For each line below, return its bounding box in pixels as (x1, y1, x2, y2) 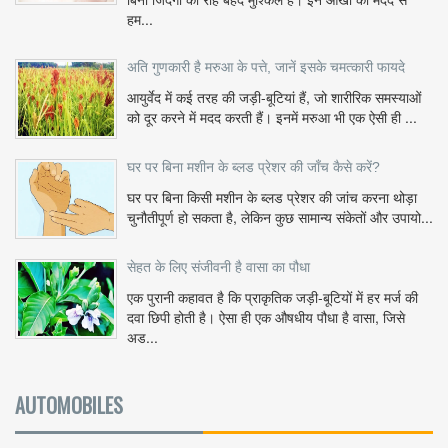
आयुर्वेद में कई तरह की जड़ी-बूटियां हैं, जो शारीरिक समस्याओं (127, 87, 421, 108)
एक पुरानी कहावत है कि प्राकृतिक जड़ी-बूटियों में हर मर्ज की (127, 287, 418, 308)
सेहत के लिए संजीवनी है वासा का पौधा (127, 259, 310, 276)
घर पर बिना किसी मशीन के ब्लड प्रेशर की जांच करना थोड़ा (127, 187, 417, 208)
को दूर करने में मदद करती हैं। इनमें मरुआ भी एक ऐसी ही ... (127, 107, 417, 128)
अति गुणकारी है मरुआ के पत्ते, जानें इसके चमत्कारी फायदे (127, 59, 405, 76)
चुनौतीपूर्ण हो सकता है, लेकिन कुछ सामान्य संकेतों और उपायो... (127, 207, 433, 228)
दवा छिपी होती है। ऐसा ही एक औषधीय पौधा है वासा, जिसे (127, 307, 405, 328)
